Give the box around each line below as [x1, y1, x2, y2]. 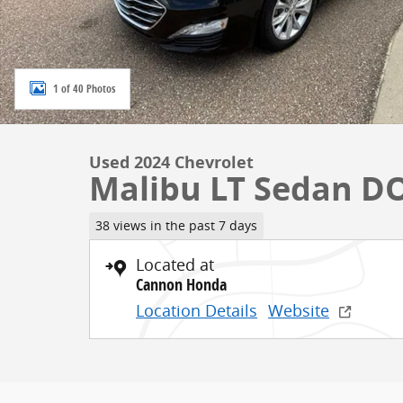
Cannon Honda [136, 273, 227, 296]
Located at [136, 253, 214, 275]
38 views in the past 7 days [94, 217, 257, 234]
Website [268, 299, 329, 321]
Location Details [136, 299, 257, 321]
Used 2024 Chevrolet [89, 151, 254, 174]
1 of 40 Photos [53, 80, 115, 96]
